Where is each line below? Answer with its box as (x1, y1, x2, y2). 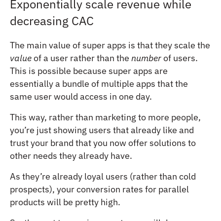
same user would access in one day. (10, 90, 152, 102)
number (131, 52, 161, 64)
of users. (161, 52, 198, 64)
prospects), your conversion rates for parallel (10, 183, 189, 195)
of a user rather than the (32, 52, 131, 64)
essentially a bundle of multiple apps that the (10, 77, 188, 89)
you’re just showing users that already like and (10, 124, 194, 136)
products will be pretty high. (10, 196, 120, 208)
